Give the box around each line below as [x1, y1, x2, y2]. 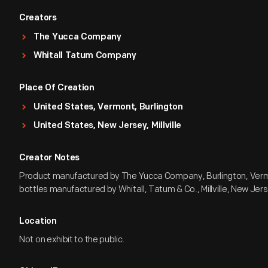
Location [19, 217, 57, 226]
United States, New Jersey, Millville [33, 121, 182, 130]
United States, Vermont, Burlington [33, 103, 183, 112]
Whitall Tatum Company [33, 51, 136, 60]
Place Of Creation [19, 84, 95, 93]
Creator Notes [19, 154, 80, 163]
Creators [19, 14, 57, 23]
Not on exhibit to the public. [19, 234, 125, 245]
